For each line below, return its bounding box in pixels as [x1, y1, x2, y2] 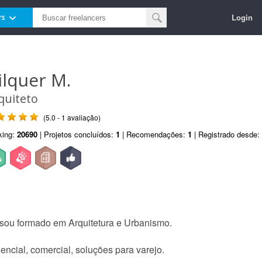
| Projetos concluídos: [37, 129, 116, 140]
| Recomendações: [120, 129, 188, 140]
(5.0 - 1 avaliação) [43, 112, 101, 122]
